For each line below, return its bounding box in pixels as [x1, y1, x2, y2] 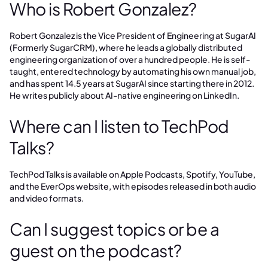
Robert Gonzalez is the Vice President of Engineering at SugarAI [10, 30, 256, 41]
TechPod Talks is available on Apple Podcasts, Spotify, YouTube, [10, 169, 255, 179]
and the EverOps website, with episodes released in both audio [10, 181, 256, 191]
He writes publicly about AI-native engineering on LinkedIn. [10, 90, 239, 100]
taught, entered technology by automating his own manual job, [10, 66, 256, 77]
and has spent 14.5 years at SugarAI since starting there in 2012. [10, 78, 254, 89]
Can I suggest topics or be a [10, 218, 219, 239]
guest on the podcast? [10, 240, 182, 261]
